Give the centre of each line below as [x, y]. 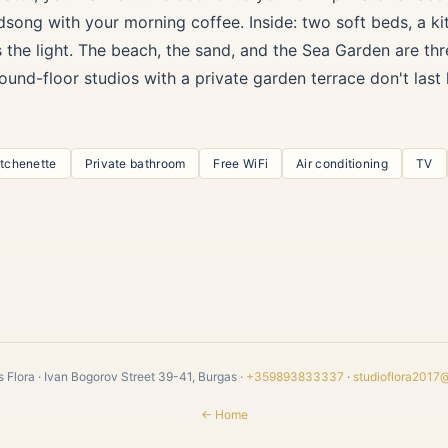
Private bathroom [135, 163]
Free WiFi [241, 163]
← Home [224, 414]
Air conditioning [342, 163]
